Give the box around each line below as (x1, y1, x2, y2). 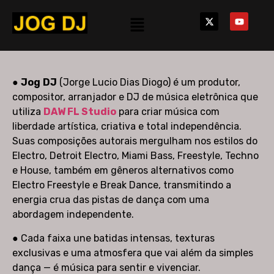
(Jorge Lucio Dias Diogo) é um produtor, (57, 76, 240, 89)
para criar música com (116, 106, 220, 118)
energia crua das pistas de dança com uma (12, 194, 209, 206)
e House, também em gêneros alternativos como (12, 165, 234, 177)
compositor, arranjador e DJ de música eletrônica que (12, 91, 258, 103)
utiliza (12, 106, 43, 118)
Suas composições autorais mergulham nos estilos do (12, 135, 257, 147)
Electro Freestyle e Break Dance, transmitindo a (12, 179, 231, 191)
